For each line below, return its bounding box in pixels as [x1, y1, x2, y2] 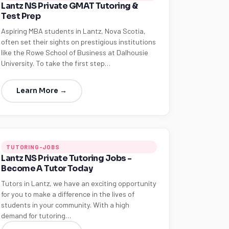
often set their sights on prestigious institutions [1, 37, 156, 46]
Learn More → [16, 86, 67, 95]
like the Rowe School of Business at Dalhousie [1, 48, 149, 57]
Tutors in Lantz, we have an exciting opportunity [1, 179, 157, 188]
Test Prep [1, 11, 41, 21]
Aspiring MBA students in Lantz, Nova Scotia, [1, 27, 146, 35]
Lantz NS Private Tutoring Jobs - [1, 153, 132, 164]
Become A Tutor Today [1, 163, 93, 174]
